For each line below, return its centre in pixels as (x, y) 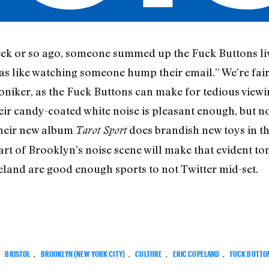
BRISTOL (18, 252)
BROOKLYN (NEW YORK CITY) (83, 252)
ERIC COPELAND (196, 252)
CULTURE (149, 252)
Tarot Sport (101, 130)
